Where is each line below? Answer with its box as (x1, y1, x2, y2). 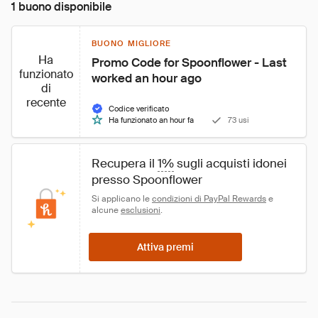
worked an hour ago (92, 70, 202, 86)
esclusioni (121, 204, 160, 216)
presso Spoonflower (92, 172, 202, 187)
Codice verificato (109, 104, 169, 114)
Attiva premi (137, 241, 194, 253)
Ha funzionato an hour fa (109, 115, 194, 125)
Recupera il (92, 155, 158, 171)
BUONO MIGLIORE (92, 38, 172, 48)
